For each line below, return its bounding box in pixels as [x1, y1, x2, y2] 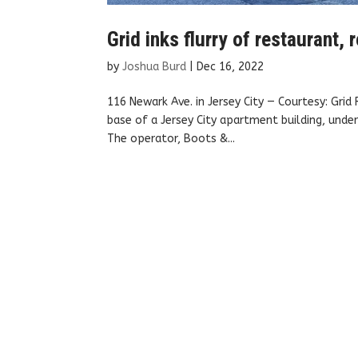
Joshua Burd [122, 59, 187, 74]
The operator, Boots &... [107, 131, 236, 145]
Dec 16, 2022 [197, 59, 265, 74]
